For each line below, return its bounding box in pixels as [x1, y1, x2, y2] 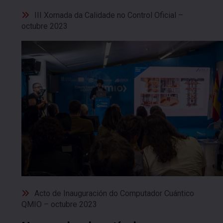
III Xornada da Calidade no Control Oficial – [34, 10, 183, 20]
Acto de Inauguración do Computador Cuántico [34, 188, 194, 198]
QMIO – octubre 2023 [21, 199, 97, 209]
